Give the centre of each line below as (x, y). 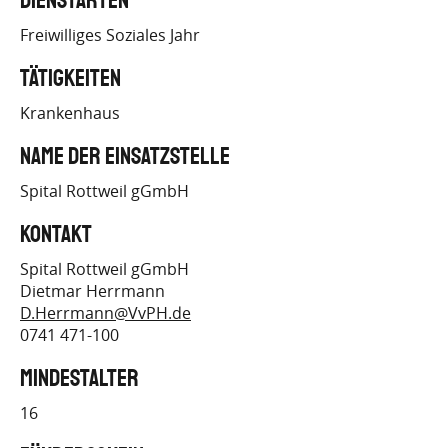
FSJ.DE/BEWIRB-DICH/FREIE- (155, 23)
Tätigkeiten (70, 79)
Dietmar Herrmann (92, 291)
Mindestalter (79, 379)
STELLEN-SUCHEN (155, 64)
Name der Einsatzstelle (125, 157)
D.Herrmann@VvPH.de (105, 313)
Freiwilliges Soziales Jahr (110, 35)
